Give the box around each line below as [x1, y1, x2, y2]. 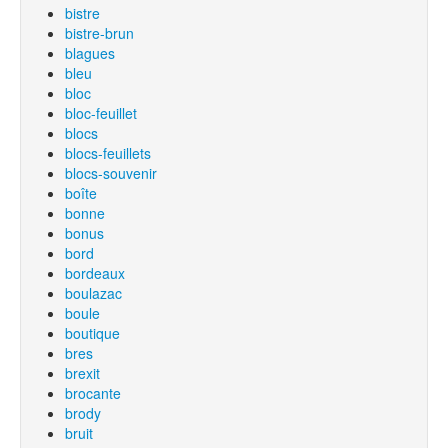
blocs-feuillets [65, 143, 151, 163]
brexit [65, 363, 100, 383]
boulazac [65, 283, 122, 303]
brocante [65, 383, 121, 403]
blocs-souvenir [65, 163, 157, 183]
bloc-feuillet [65, 103, 137, 123]
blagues [65, 43, 115, 63]
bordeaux [65, 263, 125, 283]
